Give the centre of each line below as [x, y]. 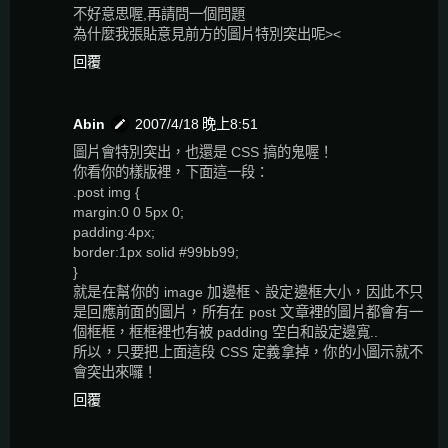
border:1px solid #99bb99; [156, 252]
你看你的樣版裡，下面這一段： [171, 172]
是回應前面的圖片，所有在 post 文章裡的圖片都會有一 [248, 312]
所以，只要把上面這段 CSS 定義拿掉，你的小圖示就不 [248, 352]
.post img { [106, 192]
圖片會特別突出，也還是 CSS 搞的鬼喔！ [203, 152]
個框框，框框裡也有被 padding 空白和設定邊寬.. [225, 332]
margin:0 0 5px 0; [128, 212]
